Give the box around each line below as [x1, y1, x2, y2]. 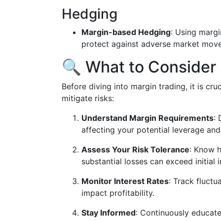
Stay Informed [81, 208, 136, 218]
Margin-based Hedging [81, 27, 171, 37]
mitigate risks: [62, 93, 114, 103]
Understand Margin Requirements [81, 113, 214, 123]
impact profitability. [81, 188, 154, 198]
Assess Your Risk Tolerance [81, 145, 189, 154]
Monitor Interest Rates [81, 176, 169, 186]
